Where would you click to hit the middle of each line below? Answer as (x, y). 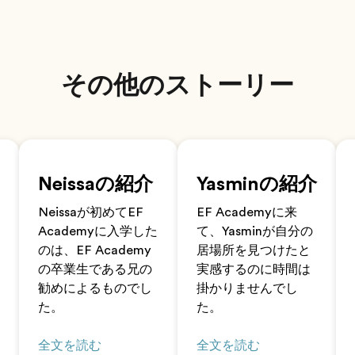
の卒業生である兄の (95, 269)
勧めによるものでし (95, 288)
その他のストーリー (177, 85)
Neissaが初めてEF (91, 212)
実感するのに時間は (254, 269)
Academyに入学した (98, 231)
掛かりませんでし (247, 288)
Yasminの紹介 (257, 184)
